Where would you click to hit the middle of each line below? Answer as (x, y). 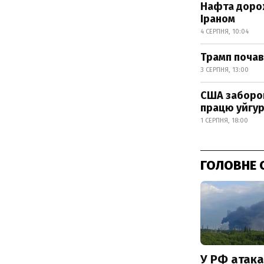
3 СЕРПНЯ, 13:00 (225, 70)
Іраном (218, 19)
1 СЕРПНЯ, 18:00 (224, 121)
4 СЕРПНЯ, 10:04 (225, 32)
